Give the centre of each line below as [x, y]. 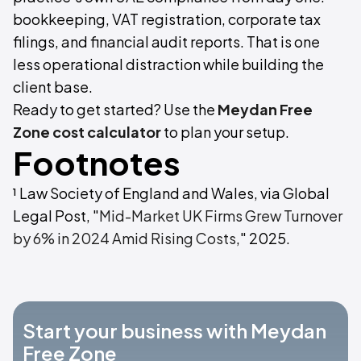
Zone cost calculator [87, 132]
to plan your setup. [225, 132]
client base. [53, 87]
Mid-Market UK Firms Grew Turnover [221, 216]
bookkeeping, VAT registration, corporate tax [167, 19]
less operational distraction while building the [168, 64]
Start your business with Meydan [174, 330]
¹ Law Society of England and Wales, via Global [171, 193]
